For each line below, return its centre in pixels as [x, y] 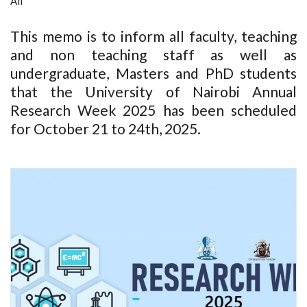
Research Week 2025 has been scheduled [153, 110]
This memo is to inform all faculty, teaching [153, 36]
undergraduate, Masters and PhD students [153, 73]
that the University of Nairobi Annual [153, 91]
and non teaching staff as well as [153, 54]
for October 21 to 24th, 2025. [107, 128]
